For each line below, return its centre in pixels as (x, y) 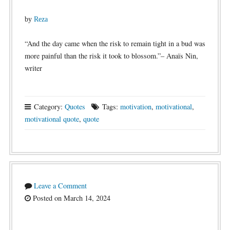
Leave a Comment (60, 186)
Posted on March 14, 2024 (70, 198)
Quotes (75, 107)
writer (33, 68)
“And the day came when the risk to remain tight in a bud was (115, 43)
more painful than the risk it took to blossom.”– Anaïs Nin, (111, 56)
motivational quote (52, 119)
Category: (48, 107)
